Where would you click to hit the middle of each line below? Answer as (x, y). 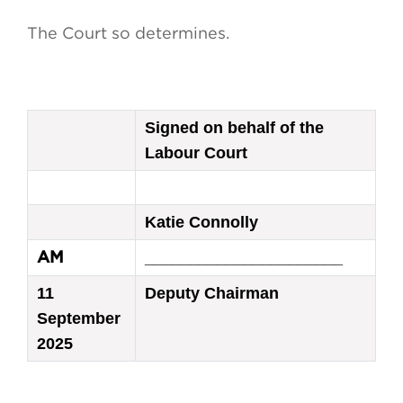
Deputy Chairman (212, 294)
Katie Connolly (201, 223)
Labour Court (196, 153)
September (79, 319)
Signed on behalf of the (234, 128)
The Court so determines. (130, 33)
